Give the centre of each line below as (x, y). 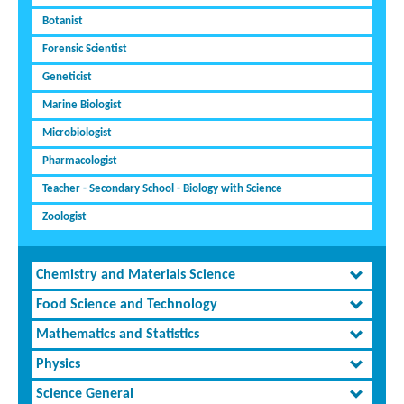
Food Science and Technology (127, 305)
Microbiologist (77, 133)
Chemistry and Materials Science (136, 275)
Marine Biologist (82, 106)
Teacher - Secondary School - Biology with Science (162, 189)
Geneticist (67, 78)
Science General (85, 395)
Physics (58, 365)
